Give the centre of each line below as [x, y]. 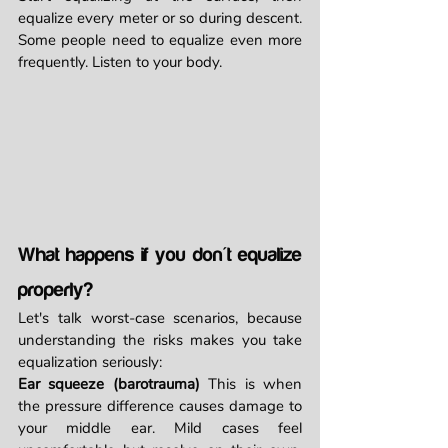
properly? [55, 290]
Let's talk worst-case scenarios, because [160, 318]
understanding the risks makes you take [160, 340]
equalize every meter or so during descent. [160, 18]
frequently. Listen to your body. [120, 62]
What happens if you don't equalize [160, 255]
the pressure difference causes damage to [160, 406]
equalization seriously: [90, 362]
